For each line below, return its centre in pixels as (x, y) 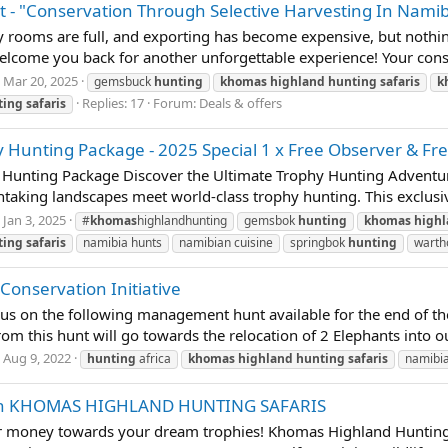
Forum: (176, 102)
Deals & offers (240, 102)
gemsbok (271, 220)
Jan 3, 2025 (34, 219)
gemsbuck (124, 81)
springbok (319, 242)
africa (153, 359)
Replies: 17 (113, 102)
